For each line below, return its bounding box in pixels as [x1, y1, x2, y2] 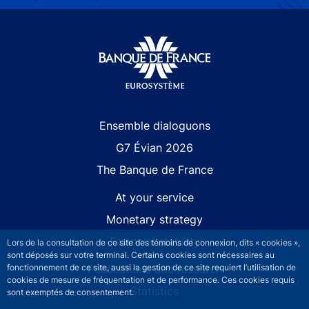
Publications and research [87, 261, 222, 276]
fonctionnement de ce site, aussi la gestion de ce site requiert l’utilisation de [7, 262, 296, 272]
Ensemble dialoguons [99, 118, 210, 132]
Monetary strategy [106, 212, 203, 226]
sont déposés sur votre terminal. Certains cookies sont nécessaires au [7, 250, 275, 260]
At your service [115, 190, 194, 204]
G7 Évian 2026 [116, 140, 193, 154]
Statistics [130, 283, 179, 298]
